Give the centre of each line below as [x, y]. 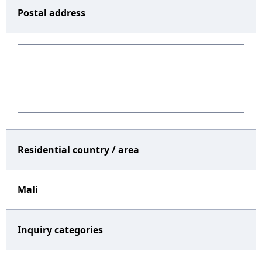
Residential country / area [78, 150]
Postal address [51, 13]
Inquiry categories [60, 230]
